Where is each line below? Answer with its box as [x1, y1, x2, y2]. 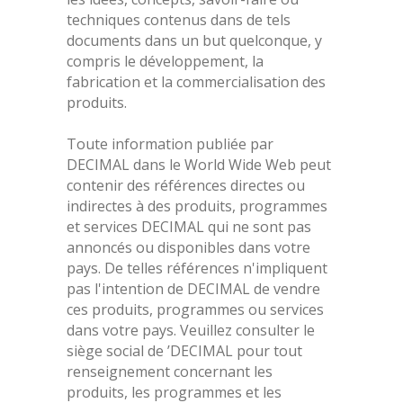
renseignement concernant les [67, 362, 273, 382]
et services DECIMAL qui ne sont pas [67, 217, 311, 237]
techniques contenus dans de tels [67, 10, 291, 31]
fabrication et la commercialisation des [67, 72, 326, 93]
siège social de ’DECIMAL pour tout [67, 341, 302, 362]
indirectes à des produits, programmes [67, 196, 327, 217]
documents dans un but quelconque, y [67, 31, 322, 51]
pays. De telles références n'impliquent [67, 258, 327, 279]
